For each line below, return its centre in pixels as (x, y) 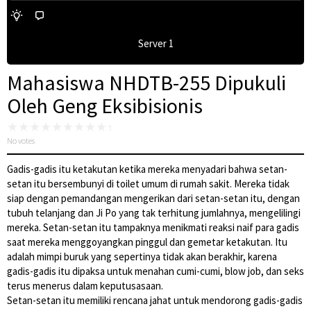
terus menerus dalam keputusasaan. (85, 286)
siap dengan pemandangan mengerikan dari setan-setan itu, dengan (153, 199)
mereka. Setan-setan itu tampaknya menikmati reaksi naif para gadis (153, 228)
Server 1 (155, 44)
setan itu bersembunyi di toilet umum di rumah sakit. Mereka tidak (148, 184)
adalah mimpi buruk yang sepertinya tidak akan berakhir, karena (142, 257)
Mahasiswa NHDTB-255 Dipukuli (146, 83)
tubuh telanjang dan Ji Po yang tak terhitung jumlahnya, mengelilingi (154, 213)
